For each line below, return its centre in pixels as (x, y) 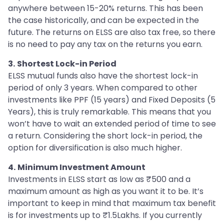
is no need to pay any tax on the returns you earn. (105, 44)
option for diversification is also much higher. (95, 148)
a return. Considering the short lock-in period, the (105, 136)
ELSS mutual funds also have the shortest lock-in (103, 76)
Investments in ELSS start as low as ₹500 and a (99, 179)
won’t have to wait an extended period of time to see (112, 124)
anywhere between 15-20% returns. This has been (105, 8)
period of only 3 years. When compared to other (103, 88)
